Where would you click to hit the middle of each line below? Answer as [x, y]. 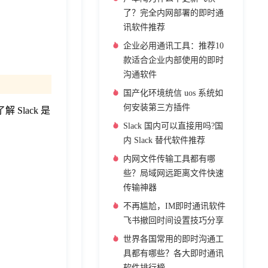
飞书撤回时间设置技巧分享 [173, 220]
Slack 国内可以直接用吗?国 [173, 126]
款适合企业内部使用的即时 [173, 60]
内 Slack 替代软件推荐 [164, 140]
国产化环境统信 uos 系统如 [173, 93]
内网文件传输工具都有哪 [169, 159]
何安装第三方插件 [157, 107]
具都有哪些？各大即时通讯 [173, 253]
